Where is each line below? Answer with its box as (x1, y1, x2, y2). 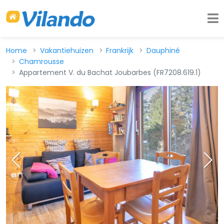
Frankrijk (106, 45, 134, 55)
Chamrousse (18, 56, 64, 66)
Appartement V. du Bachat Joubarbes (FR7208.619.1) (18, 67, 201, 77)
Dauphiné (146, 45, 180, 55)
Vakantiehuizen (39, 45, 93, 55)
